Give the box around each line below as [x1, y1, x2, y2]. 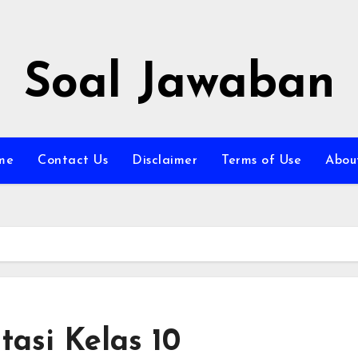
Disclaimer [132, 154, 197, 167]
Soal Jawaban [23, 61, 335, 109]
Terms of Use [221, 154, 301, 167]
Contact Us [38, 154, 108, 167]
